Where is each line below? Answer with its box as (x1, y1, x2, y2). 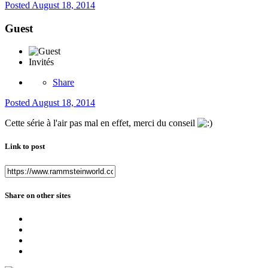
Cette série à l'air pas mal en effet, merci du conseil (5, 118, 197, 129)
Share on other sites (5, 190, 71, 200)
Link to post (5, 142, 45, 151)
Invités (29, 57, 54, 68)
